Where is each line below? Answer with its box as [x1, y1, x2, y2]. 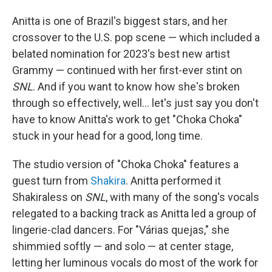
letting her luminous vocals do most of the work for [12, 256, 258, 269]
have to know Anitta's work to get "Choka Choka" [12, 112, 242, 126]
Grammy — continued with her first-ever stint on [12, 63, 242, 76]
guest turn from [12, 174, 90, 187]
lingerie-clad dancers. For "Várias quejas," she [12, 223, 229, 236]
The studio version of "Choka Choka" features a [12, 157, 239, 171]
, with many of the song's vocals [106, 190, 259, 203]
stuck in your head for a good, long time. [12, 129, 203, 142]
